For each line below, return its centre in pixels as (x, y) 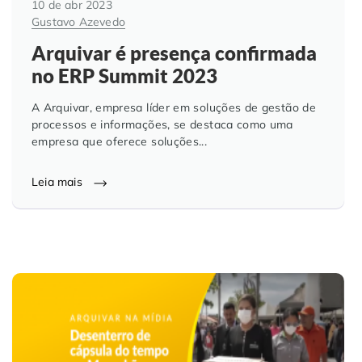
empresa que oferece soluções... (120, 142)
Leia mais (59, 182)
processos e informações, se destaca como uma (162, 125)
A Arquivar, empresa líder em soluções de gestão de (174, 108)
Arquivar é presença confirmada (174, 54)
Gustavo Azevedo (78, 21)
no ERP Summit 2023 (124, 76)
